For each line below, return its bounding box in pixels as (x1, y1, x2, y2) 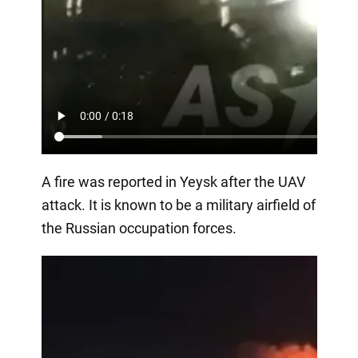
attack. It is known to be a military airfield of (41, 196, 316, 213)
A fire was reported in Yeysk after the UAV (41, 173, 305, 190)
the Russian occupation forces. (41, 219, 237, 237)
